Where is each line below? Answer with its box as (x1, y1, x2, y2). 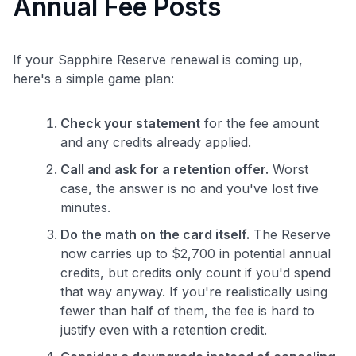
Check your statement (60, 114, 200, 131)
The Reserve (250, 226, 331, 242)
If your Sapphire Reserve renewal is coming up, (13, 51, 303, 68)
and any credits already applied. (60, 133, 251, 150)
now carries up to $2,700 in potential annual (60, 245, 331, 261)
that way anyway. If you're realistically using (60, 283, 327, 300)
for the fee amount (200, 114, 319, 131)
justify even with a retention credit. (60, 321, 267, 338)
